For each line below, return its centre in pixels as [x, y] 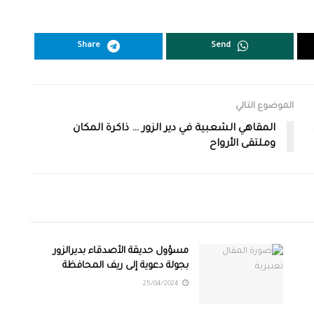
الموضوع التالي [265, 107]
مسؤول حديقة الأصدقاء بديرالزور [121, 252]
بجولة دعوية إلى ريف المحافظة [125, 266]
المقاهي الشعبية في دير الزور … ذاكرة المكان [174, 129]
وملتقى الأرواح [243, 145]
